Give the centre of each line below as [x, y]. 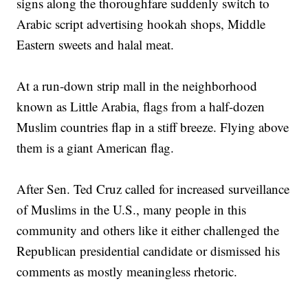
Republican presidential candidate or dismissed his [148, 251]
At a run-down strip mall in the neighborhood [137, 86]
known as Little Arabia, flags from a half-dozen [141, 107]
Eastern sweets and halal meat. [96, 45]
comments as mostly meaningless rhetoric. [127, 272]
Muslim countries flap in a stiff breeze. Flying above [153, 127]
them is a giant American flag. [96, 148]
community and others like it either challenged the [148, 230]
